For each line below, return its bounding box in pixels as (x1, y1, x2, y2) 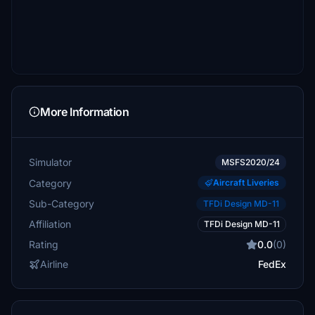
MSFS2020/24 (221, 157, 280, 167)
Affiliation (29, 218, 71, 230)
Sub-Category (29, 197, 94, 210)
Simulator (29, 156, 72, 168)
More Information (40, 105, 129, 119)
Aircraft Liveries (213, 177, 279, 188)
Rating (29, 238, 58, 250)
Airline (40, 258, 68, 270)
